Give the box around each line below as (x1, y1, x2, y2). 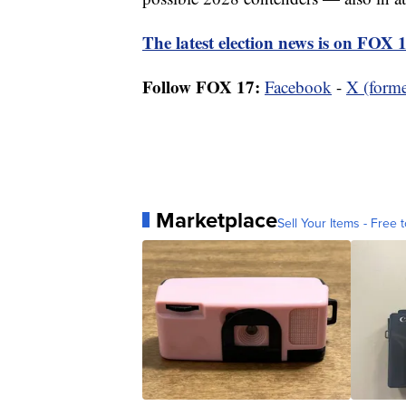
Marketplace (156, 203, 277, 237)
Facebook (265, 74, 332, 98)
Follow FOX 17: (142, 73, 260, 99)
